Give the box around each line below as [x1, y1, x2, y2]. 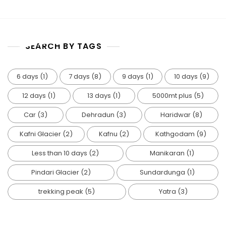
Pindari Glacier [31, 167, 79, 177]
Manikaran [149, 148, 185, 158]
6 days [17, 72, 39, 81]
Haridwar [160, 110, 191, 120]
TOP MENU [101, 4, 138, 15]
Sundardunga [140, 167, 186, 177]
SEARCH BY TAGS [25, 40, 102, 52]
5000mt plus [152, 91, 192, 100]
